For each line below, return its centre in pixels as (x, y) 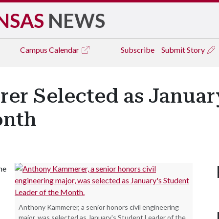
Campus (34, 50)
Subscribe (138, 50)
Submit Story (184, 50)
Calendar (65, 50)
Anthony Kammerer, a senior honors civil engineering (99, 207)
